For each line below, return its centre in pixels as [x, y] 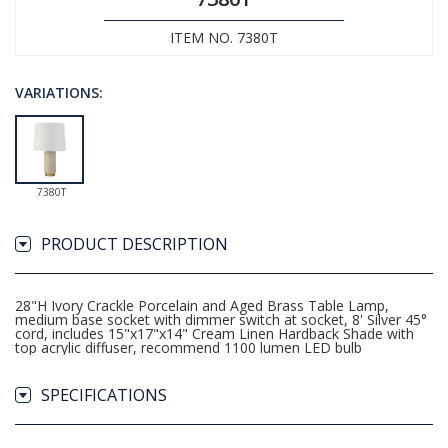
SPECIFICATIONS [104, 395]
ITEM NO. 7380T [224, 37]
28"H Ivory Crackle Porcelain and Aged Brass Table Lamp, [202, 305]
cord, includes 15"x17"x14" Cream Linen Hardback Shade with [214, 333]
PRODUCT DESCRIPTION [134, 244]
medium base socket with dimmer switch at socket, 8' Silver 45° [221, 319]
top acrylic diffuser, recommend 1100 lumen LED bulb [188, 347]
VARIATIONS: [59, 92]
